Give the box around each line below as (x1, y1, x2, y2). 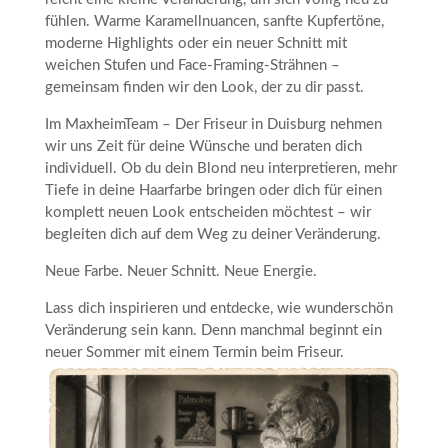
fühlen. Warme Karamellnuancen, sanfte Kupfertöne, (44, 13, 384, 29)
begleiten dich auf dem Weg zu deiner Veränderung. (44, 226, 381, 242)
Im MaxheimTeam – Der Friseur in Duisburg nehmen (44, 116, 382, 132)
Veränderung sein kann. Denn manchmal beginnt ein (44, 322, 382, 338)
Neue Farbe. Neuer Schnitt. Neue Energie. (44, 263, 317, 279)
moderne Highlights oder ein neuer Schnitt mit (44, 35, 347, 51)
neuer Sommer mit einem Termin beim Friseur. (44, 344, 344, 360)
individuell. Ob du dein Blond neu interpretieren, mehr (44, 160, 397, 176)
